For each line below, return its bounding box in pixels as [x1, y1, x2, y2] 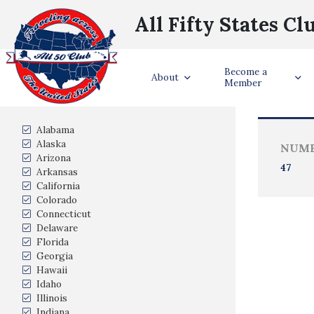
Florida [36, 235, 69, 248]
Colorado [36, 193, 77, 206]
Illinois [36, 292, 67, 304]
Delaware [36, 221, 78, 234]
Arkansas [36, 165, 78, 178]
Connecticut [36, 207, 91, 220]
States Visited [72, 93, 163, 110]
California [36, 179, 80, 192]
